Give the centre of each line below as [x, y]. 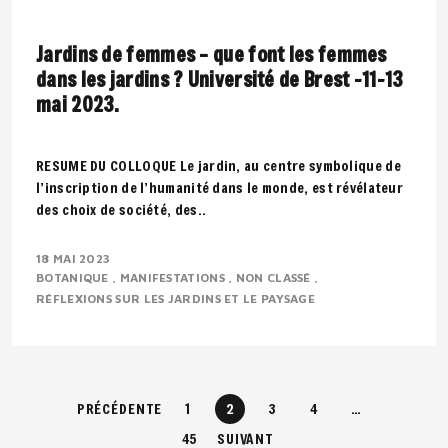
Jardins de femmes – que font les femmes [211, 54]
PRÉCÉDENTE [119, 408]
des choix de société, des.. [121, 209]
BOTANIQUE [74, 277]
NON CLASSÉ [275, 277]
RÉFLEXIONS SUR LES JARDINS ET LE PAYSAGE [177, 298]
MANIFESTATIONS [174, 277]
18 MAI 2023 [73, 258]
